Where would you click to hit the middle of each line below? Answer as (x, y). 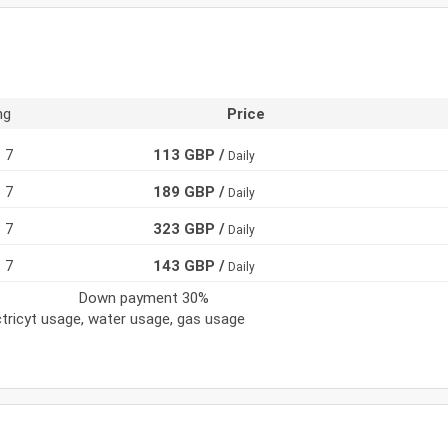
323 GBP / (189, 228)
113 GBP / (189, 154)
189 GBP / (189, 191)
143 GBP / (189, 265)
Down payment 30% (144, 297)
